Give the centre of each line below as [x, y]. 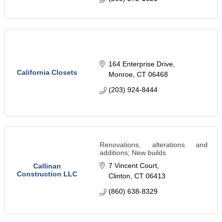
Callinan [47, 166]
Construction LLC [47, 174]
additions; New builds [133, 153]
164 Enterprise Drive [140, 64]
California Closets [47, 73]
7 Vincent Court [133, 166]
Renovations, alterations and [154, 145]
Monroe [120, 75]
